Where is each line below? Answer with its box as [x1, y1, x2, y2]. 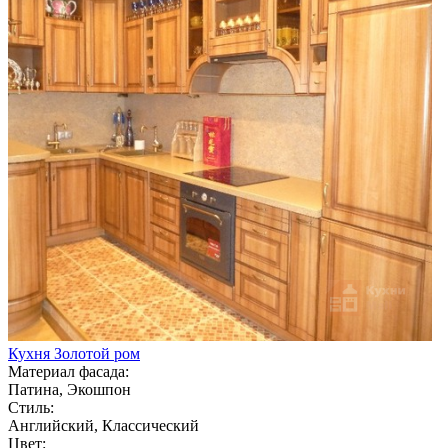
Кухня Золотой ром [8, 344, 140, 362]
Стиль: [8, 398, 54, 416]
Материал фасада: [8, 362, 129, 380]
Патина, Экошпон [8, 380, 131, 398]
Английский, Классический [8, 416, 199, 434]
